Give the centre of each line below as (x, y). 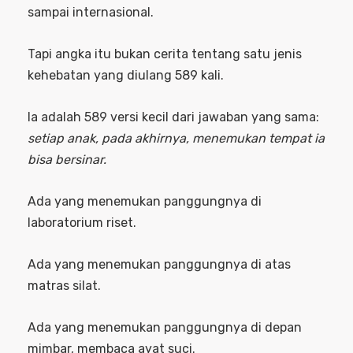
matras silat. (64, 286)
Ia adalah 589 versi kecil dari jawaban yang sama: (173, 117)
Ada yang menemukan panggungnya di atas (159, 265)
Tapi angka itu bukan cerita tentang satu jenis (165, 54)
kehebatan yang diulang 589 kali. (126, 76)
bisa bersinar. (67, 160)
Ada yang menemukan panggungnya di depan (165, 328)
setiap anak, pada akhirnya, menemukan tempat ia (176, 139)
